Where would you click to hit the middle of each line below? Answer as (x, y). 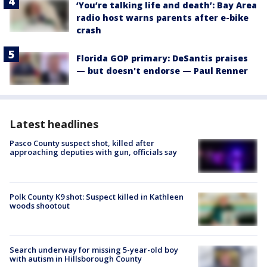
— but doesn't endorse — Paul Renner (162, 71)
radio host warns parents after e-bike (162, 18)
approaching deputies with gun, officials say (93, 152)
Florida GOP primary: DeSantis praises (162, 58)
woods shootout (40, 205)
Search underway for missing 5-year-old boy (94, 249)
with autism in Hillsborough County (76, 258)
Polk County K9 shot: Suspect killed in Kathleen (97, 196)
